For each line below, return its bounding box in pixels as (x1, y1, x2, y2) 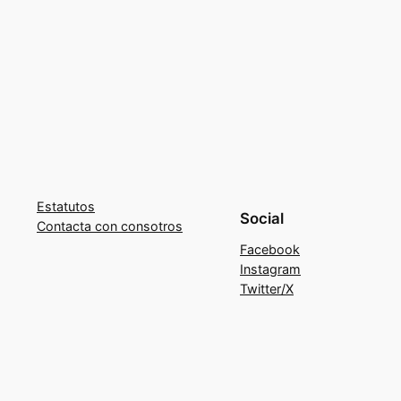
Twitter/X (240, 280, 294, 296)
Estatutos (37, 198, 95, 214)
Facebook (240, 241, 300, 257)
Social (240, 209, 284, 227)
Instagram (240, 260, 301, 277)
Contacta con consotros (37, 218, 183, 234)
